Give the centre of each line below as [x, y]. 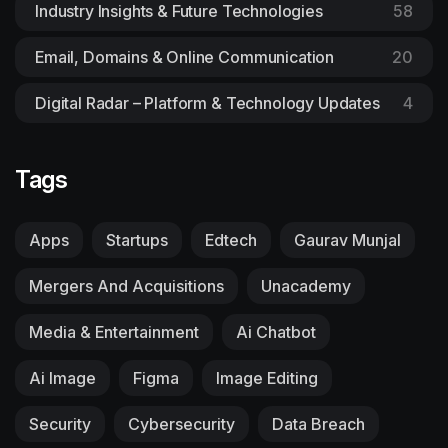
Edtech [231, 239]
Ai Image [62, 377]
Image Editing [267, 377]
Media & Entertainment [114, 331]
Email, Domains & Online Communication [185, 56]
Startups [137, 239]
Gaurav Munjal [347, 239]
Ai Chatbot [276, 331]
